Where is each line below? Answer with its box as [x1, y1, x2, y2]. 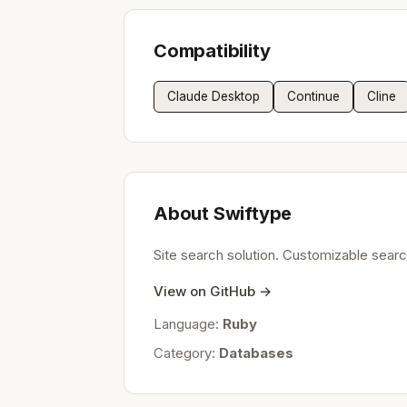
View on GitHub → [154, 282, 272, 300]
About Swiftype [154, 202, 293, 224]
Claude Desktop [167, 88, 260, 104]
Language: [154, 314, 223, 333]
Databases [219, 343, 293, 362]
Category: [154, 343, 219, 362]
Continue [287, 88, 340, 104]
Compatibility [154, 39, 271, 62]
